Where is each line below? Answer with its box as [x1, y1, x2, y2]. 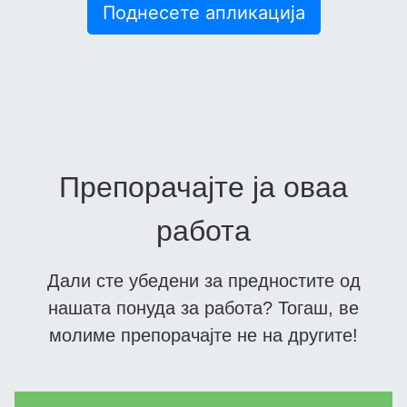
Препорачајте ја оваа [59, 171, 348, 204]
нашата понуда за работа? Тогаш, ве [48, 298, 359, 319]
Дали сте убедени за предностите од [46, 271, 361, 292]
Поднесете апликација [102, 2, 305, 25]
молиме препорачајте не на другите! [49, 325, 358, 346]
